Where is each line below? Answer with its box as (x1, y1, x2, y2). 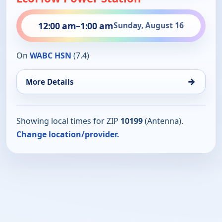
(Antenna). (143, 115, 183, 126)
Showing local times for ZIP (16, 115, 120, 126)
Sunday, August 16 (113, 20, 184, 31)
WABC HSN (30, 50, 71, 61)
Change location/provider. (16, 128, 119, 140)
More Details (26, 76, 74, 87)
